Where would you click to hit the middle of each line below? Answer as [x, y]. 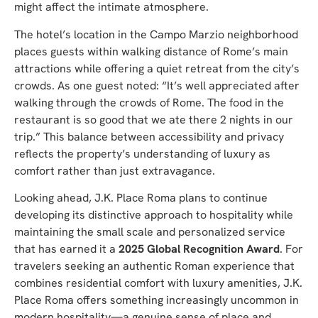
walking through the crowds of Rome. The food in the [149, 102]
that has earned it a [65, 249]
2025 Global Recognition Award [198, 249]
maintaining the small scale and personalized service [150, 232]
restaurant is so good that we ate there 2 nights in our [154, 119]
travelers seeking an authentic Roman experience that [154, 266]
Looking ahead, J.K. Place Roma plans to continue [141, 198]
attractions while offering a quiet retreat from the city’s [157, 68]
